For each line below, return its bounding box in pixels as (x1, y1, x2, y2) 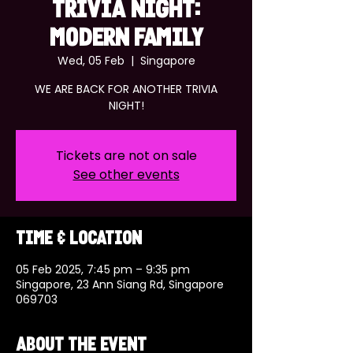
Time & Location (16, 232, 142, 247)
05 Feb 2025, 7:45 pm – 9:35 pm (16, 262, 190, 277)
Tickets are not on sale (55, 147, 197, 165)
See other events (72, 165, 180, 184)
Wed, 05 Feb (57, 53, 124, 69)
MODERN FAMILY (49, 28, 203, 50)
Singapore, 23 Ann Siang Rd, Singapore (16, 277, 224, 292)
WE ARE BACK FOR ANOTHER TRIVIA (35, 81, 217, 97)
